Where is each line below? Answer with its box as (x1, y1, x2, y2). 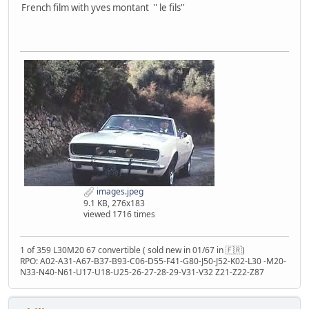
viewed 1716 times (83, 208, 155, 220)
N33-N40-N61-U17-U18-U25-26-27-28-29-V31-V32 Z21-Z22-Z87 (20, 266, 264, 278)
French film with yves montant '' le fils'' (21, 1, 185, 14)
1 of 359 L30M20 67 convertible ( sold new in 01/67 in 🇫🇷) (20, 243, 245, 256)
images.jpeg (94, 185, 143, 197)
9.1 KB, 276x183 (83, 197, 145, 209)
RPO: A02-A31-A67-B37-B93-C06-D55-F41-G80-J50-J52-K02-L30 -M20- (20, 255, 286, 267)
